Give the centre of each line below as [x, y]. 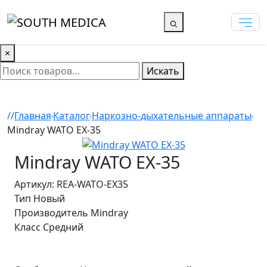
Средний [63, 227]
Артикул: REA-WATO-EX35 [71, 184]
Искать [163, 71]
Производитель [51, 213]
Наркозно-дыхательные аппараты [172, 115]
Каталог [72, 115]
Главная [33, 115]
